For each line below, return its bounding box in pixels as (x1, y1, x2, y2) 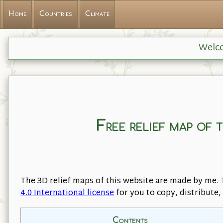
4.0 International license (20, 186, 114, 201)
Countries (39, 7, 72, 21)
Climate (85, 7, 110, 21)
